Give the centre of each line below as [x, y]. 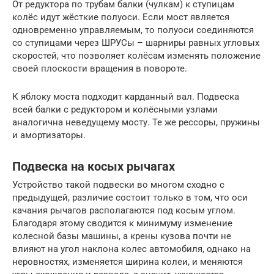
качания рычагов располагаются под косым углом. [124, 211]
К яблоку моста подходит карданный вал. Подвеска [126, 97]
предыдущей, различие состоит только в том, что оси [130, 198]
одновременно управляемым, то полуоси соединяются [133, 30]
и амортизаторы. [49, 135]
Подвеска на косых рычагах [94, 166]
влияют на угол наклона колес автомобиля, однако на [131, 249]
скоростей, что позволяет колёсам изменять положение [136, 56]
